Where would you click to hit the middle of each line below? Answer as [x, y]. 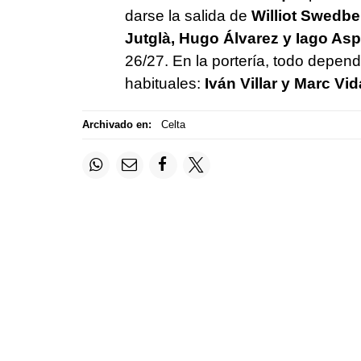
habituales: [162, 83]
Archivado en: [117, 125]
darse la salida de [188, 15]
